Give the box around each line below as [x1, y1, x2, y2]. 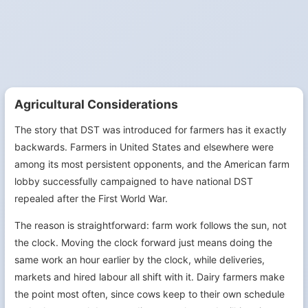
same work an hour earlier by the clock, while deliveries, [14, 254, 265, 265]
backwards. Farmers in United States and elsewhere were [14, 141, 274, 153]
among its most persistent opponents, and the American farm [14, 158, 289, 170]
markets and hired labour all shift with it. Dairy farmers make [14, 271, 285, 283]
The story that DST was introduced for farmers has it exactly [14, 124, 287, 135]
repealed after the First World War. [14, 192, 168, 204]
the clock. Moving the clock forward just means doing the [14, 236, 272, 248]
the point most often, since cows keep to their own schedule [14, 288, 285, 300]
